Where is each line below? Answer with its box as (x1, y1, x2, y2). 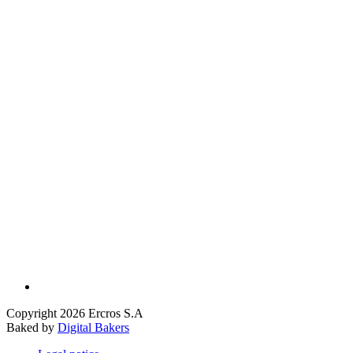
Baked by (6, 321, 58, 335)
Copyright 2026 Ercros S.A (6, 307, 143, 321)
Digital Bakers (58, 321, 129, 335)
